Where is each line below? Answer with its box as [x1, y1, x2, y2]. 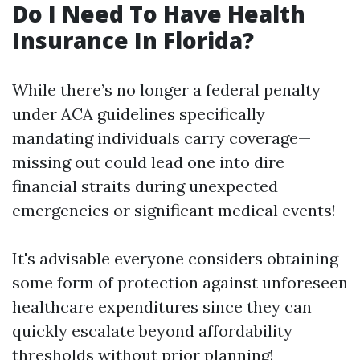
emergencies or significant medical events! [12, 200, 336, 220]
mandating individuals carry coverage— [12, 128, 311, 148]
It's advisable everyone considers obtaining [12, 248, 338, 268]
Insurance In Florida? [12, 25, 254, 55]
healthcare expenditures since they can [12, 297, 312, 317]
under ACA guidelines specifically [12, 104, 265, 124]
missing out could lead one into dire [12, 152, 284, 172]
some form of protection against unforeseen [12, 272, 348, 292]
